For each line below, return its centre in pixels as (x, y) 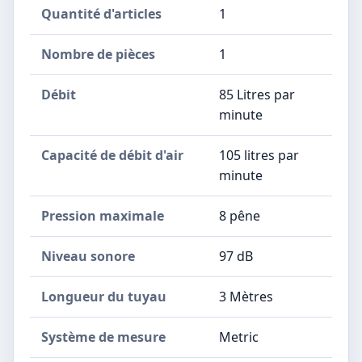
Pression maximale (103, 215)
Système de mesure (103, 337)
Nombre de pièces (98, 54)
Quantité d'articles (101, 13)
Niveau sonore (88, 256)
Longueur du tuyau (104, 296)
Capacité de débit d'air (112, 155)
